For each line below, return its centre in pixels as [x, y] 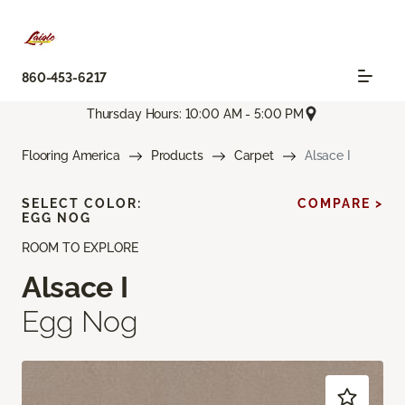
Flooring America [71, 156]
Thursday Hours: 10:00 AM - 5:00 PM [195, 113]
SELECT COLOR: [82, 204]
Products [177, 156]
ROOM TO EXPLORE [80, 248]
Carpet [254, 156]
